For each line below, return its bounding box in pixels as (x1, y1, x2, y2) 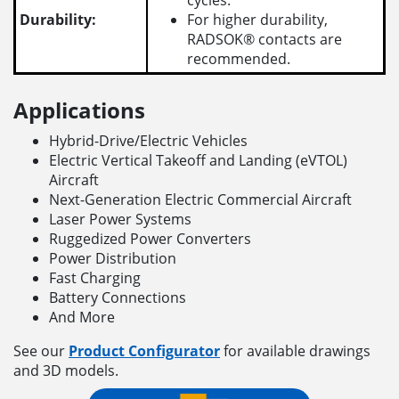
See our (13, 341, 69, 362)
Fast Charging (49, 268, 141, 289)
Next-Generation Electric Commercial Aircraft (49, 190, 352, 210)
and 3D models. (13, 361, 118, 381)
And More (49, 307, 115, 328)
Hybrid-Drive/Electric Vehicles (49, 131, 248, 151)
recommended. (187, 49, 291, 69)
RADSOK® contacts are (187, 29, 343, 50)
